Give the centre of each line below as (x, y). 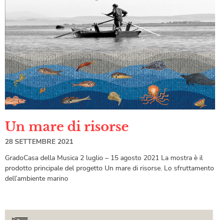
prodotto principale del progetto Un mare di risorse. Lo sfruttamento (110, 168)
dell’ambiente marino (37, 179)
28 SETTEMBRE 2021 (39, 142)
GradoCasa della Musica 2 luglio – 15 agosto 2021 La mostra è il (104, 158)
